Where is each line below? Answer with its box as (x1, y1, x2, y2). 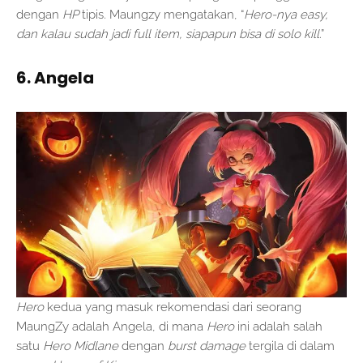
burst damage (168, 338, 249, 353)
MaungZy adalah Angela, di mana (16, 318, 207, 334)
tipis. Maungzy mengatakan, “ (82, 6, 244, 22)
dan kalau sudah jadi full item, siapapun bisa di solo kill (16, 26, 319, 41)
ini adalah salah (237, 318, 322, 334)
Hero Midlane (43, 338, 122, 353)
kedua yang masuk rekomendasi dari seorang (47, 299, 301, 314)
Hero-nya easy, (244, 6, 328, 22)
